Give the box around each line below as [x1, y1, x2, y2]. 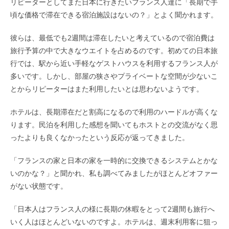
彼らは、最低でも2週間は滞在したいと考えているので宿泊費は [10, 33, 215, 42]
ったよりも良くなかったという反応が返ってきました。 [10, 132, 189, 142]
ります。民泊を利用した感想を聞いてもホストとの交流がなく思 [10, 120, 218, 129]
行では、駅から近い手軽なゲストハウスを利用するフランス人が [10, 58, 218, 68]
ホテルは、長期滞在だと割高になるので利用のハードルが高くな [10, 107, 218, 117]
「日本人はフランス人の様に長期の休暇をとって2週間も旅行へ [10, 204, 215, 214]
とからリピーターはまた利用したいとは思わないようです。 [10, 84, 203, 94]
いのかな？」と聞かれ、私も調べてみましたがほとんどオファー [10, 168, 218, 178]
